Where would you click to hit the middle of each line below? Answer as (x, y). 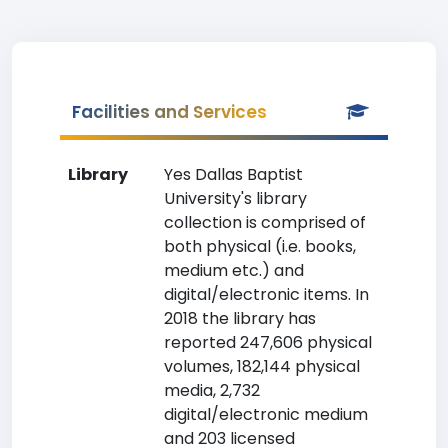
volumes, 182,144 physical (262, 366)
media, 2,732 (212, 390)
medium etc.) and (234, 270)
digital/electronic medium (266, 414)
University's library (235, 198)
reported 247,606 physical (268, 342)
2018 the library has (240, 318)
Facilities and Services (169, 112)
